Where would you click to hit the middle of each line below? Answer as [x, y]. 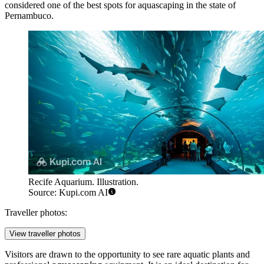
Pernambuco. [29, 15]
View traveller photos [45, 234]
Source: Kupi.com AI [68, 193]
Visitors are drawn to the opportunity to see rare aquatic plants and [127, 255]
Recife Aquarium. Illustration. [83, 182]
